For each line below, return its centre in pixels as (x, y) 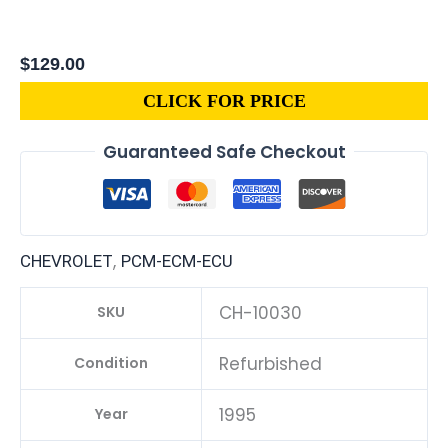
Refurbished (270, 364)
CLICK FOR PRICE (224, 100)
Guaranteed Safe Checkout (224, 151)
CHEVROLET (66, 261)
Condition (111, 363)
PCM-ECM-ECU (177, 261)
